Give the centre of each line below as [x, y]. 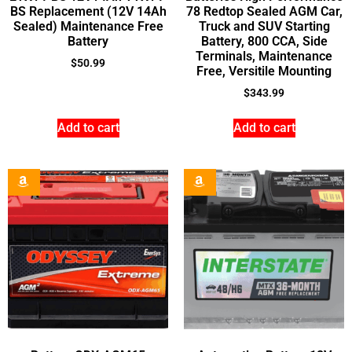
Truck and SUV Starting [264, 27]
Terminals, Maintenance [264, 57]
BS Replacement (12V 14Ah [88, 12]
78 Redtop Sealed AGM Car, [264, 12]
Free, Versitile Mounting [264, 71]
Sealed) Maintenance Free [88, 27]
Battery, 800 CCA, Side [264, 42]
